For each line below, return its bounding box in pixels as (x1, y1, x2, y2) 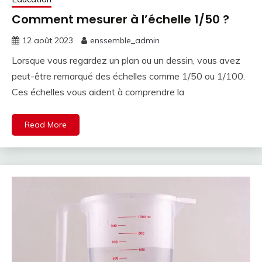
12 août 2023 (22, 35, 73, 46)
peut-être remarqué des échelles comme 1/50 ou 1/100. (12, 70, 245, 82)
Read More (25, 119, 67, 130)
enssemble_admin (90, 35, 160, 46)
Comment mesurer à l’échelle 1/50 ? (12, 11, 229, 28)
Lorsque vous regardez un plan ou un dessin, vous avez (12, 54, 240, 67)
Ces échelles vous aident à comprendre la (12, 86, 184, 98)
